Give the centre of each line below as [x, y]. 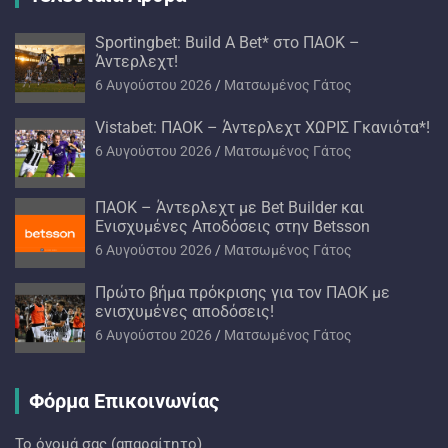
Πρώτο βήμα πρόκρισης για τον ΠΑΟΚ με [242, 292]
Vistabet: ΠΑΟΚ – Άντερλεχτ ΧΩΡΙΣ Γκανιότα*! [262, 127]
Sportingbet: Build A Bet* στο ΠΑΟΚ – [227, 42]
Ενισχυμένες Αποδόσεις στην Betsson [232, 226]
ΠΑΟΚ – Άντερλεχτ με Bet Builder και [229, 207]
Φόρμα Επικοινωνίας [124, 400]
